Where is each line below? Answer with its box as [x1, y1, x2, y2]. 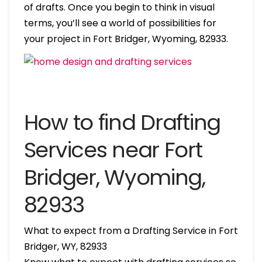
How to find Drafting [23, 107, 221, 137]
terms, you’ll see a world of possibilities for [23, 16, 216, 30]
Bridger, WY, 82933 [23, 239, 107, 253]
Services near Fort [23, 135, 202, 165]
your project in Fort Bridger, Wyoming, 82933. [23, 32, 228, 46]
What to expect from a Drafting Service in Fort [23, 223, 238, 237]
